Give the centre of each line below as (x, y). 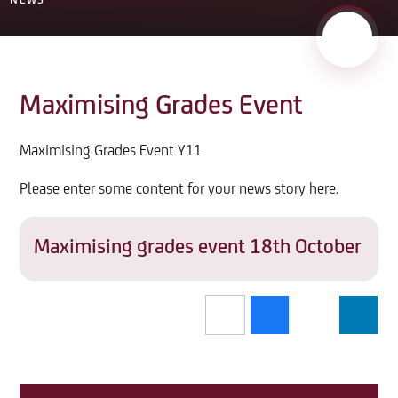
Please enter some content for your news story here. (179, 189)
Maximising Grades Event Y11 (111, 151)
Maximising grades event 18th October (198, 248)
